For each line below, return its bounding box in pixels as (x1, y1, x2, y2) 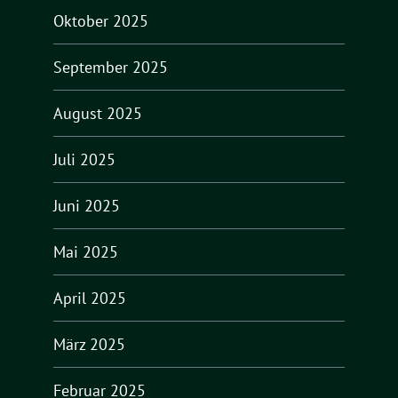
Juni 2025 (53, 195, 120, 216)
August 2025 (53, 102, 142, 123)
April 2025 (53, 287, 126, 308)
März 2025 (53, 333, 125, 354)
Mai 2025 (53, 241, 118, 262)
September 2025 (53, 56, 168, 77)
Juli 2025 (53, 148, 115, 170)
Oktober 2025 (53, 10, 148, 31)
